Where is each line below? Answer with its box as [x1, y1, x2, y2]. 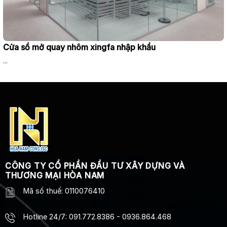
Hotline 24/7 [23, 212, 65, 221]
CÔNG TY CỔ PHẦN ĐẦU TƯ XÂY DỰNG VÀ [5, 161, 185, 171]
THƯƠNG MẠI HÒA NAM [5, 170, 105, 181]
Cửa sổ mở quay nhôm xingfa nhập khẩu [3, 42, 156, 52]
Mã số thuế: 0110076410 [23, 186, 105, 196]
